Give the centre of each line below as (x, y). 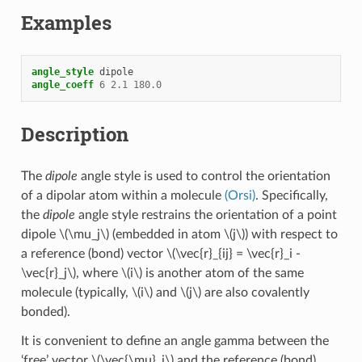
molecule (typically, (76, 292)
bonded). (45, 311)
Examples (66, 22)
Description (74, 134)
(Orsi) (240, 195)
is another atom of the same (223, 273)
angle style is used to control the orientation (204, 176)
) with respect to (291, 234)
